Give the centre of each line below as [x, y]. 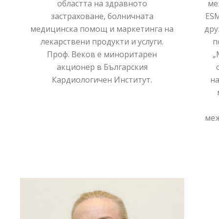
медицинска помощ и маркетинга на [102, 29]
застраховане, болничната [102, 16]
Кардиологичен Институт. [102, 79]
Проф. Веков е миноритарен [102, 54]
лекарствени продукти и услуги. [102, 41]
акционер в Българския [102, 67]
